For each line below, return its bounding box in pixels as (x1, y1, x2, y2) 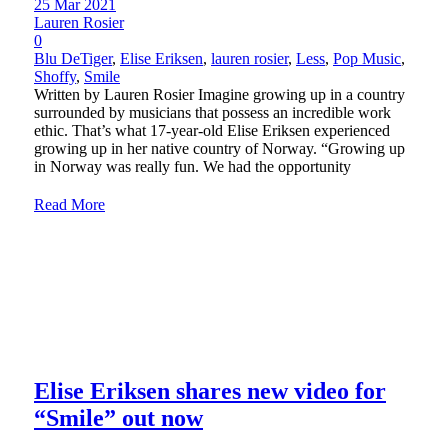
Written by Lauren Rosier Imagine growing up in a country (34, 85, 405, 103)
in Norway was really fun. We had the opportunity (34, 157, 351, 175)
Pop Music (333, 49, 401, 67)
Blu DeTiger (34, 49, 112, 67)
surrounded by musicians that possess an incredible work (34, 103, 391, 121)
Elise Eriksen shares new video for (34, 377, 386, 404)
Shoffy (34, 67, 76, 85)
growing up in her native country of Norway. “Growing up (34, 139, 405, 157)
